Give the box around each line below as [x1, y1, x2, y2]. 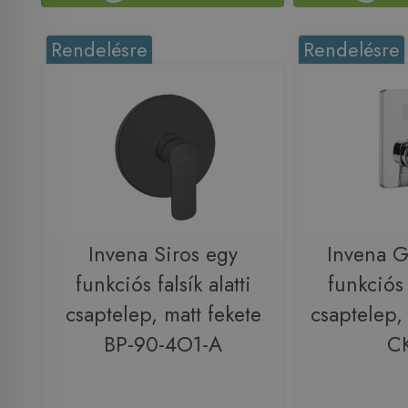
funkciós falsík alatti [75, 270, 251, 301]
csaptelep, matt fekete [65, 300, 261, 331]
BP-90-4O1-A [104, 330, 222, 361]
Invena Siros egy [88, 240, 238, 270]
